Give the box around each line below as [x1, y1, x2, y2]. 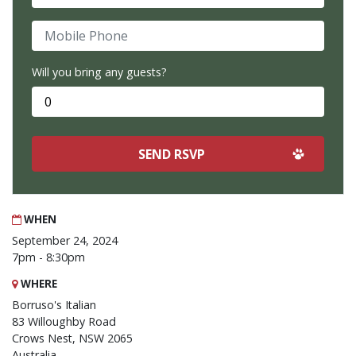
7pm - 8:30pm [12, 250, 85, 265]
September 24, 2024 [12, 233, 118, 249]
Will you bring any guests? [32, 64, 167, 79]
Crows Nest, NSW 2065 [12, 331, 133, 346]
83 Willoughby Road [12, 314, 116, 330]
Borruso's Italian [12, 297, 96, 313]
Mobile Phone [31, 21, 103, 36]
